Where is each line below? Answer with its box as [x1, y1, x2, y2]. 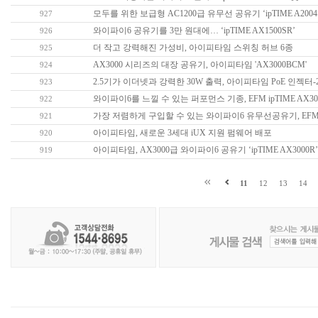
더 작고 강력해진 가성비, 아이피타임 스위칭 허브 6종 [92, 43, 293, 53]
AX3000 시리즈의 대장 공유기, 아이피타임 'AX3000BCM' [92, 60, 307, 70]
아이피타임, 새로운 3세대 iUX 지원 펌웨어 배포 [92, 128, 272, 138]
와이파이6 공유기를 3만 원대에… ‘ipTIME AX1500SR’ [92, 26, 295, 35]
